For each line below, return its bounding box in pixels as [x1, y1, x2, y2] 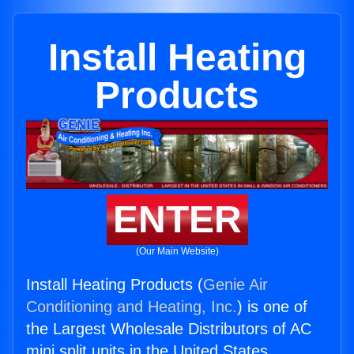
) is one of [237, 298, 307, 316]
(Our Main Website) [135, 246, 219, 258]
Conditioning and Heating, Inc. [26, 298, 237, 316]
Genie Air [203, 276, 268, 294]
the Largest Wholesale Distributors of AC [26, 320, 311, 338]
